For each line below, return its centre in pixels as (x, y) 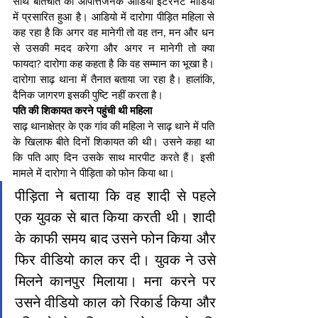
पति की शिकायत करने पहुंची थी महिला (82, 111)
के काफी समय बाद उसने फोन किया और (115, 239)
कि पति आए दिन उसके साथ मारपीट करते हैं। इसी (114, 158)
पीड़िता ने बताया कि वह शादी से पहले (115, 196)
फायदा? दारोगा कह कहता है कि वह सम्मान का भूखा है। (114, 64)
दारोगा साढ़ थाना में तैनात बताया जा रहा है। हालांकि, (114, 79)
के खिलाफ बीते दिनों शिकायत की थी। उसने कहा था (114, 142)
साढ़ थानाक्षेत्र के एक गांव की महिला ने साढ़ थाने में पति (114, 126)
